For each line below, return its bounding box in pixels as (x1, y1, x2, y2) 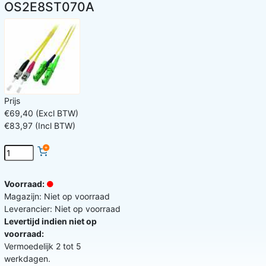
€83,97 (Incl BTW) (4, 121, 75, 131)
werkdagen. (4, 254, 50, 264)
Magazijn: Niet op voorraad (4, 191, 110, 202)
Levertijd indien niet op (4, 216, 97, 227)
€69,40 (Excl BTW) (4, 108, 78, 119)
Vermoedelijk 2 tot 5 (4, 241, 81, 252)
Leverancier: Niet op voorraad (4, 204, 121, 214)
